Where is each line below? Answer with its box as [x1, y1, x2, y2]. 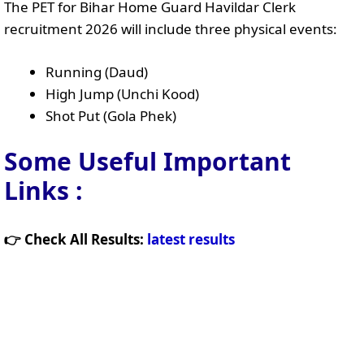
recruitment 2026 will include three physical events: [4, 19, 337, 38]
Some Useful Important [4, 145, 291, 178]
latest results [147, 229, 235, 249]
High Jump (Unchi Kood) [45, 84, 199, 103]
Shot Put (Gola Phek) [45, 106, 176, 125]
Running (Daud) [45, 62, 148, 81]
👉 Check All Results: [4, 229, 147, 249]
